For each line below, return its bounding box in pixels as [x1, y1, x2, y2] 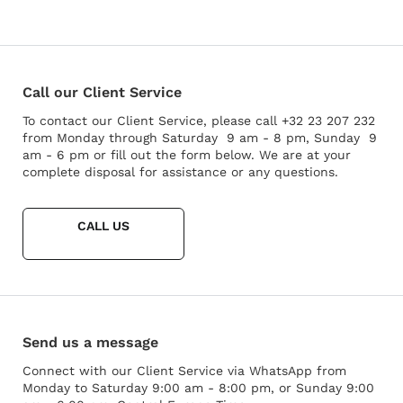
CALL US [77, 218, 130, 233]
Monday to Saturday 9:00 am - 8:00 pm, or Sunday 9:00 [22, 380, 374, 395]
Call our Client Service [22, 83, 182, 101]
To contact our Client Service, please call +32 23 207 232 [22, 112, 375, 128]
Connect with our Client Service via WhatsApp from [22, 363, 346, 378]
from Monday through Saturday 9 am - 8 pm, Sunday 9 [22, 130, 377, 145]
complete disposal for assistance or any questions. [22, 164, 338, 179]
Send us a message [22, 333, 158, 351]
